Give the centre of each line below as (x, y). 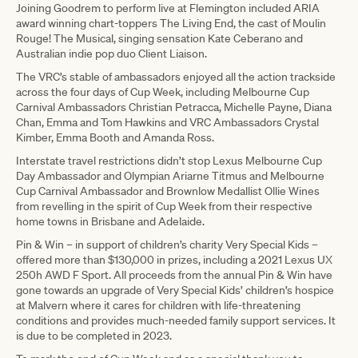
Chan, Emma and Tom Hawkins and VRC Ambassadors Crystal (167, 122)
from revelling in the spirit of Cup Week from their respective (164, 206)
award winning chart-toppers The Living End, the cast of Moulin (171, 23)
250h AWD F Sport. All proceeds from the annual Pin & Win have (174, 274)
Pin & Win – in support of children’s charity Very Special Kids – (167, 244)
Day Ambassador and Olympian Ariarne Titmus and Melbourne (170, 175)
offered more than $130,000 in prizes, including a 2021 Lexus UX (174, 259)
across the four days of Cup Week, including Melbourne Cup (163, 91)
